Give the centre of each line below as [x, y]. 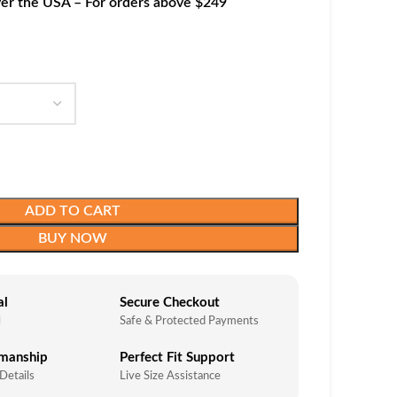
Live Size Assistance [170, 377]
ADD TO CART [72, 211]
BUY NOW [72, 239]
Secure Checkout [169, 303]
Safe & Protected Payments [189, 322]
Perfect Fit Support [177, 358]
